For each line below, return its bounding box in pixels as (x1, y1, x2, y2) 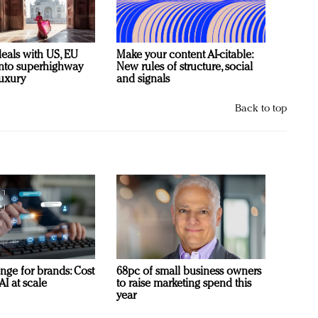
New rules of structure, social (116, 61, 253, 73)
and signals (116, 73, 170, 85)
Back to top (235, 103, 287, 114)
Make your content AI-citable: (116, 49, 253, 61)
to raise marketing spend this (116, 278, 251, 290)
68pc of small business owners (116, 265, 261, 278)
